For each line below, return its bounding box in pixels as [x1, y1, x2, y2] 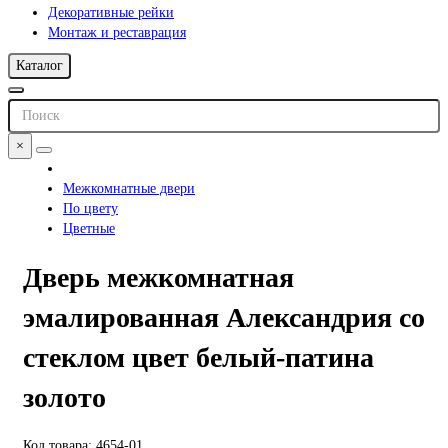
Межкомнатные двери [63, 180, 195, 196]
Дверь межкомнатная [23, 261, 294, 293]
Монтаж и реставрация [48, 24, 186, 40]
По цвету [63, 200, 118, 216]
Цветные [63, 220, 115, 236]
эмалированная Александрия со [23, 301, 425, 333]
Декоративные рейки [48, 4, 174, 20]
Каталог [16, 57, 63, 73]
